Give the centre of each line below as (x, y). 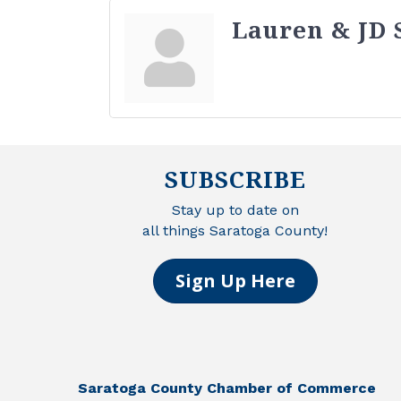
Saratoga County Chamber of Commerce (227, 388)
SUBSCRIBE (235, 179)
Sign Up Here (235, 280)
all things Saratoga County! (235, 230)
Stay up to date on (235, 209)
